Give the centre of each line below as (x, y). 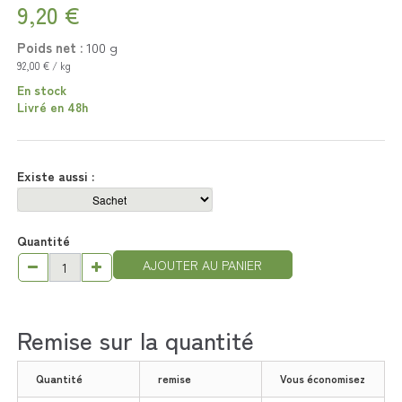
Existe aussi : (57, 176)
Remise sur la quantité (135, 339)
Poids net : (49, 48)
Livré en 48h (52, 107)
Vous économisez (322, 378)
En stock (41, 90)
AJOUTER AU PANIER (203, 265)
